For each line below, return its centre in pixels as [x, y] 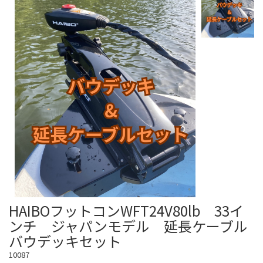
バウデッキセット [65, 241]
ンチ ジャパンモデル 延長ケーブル [128, 226]
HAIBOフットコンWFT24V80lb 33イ [126, 210]
